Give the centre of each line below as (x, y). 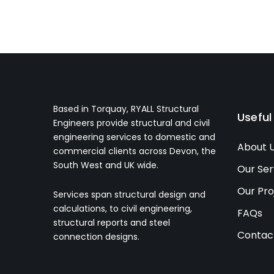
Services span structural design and (129, 194)
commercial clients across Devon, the (135, 151)
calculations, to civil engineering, (123, 208)
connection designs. (96, 236)
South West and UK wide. (106, 165)
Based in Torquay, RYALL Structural (126, 109)
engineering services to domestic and (134, 137)
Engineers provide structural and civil (131, 123)
